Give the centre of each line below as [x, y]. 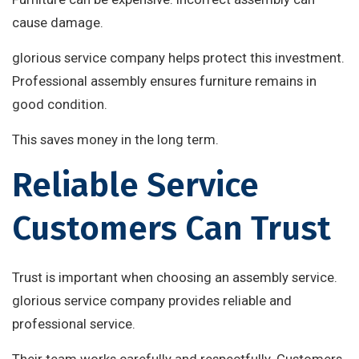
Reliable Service [135, 186]
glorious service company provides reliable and [152, 301]
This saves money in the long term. [115, 140]
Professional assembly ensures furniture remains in [164, 81]
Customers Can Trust [171, 229]
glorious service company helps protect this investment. [178, 58]
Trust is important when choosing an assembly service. [175, 278]
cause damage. [58, 23]
